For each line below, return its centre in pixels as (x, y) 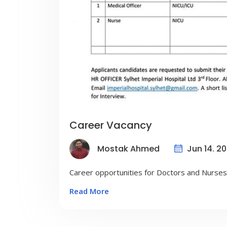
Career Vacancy (111, 125)
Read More (89, 191)
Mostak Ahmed (128, 149)
